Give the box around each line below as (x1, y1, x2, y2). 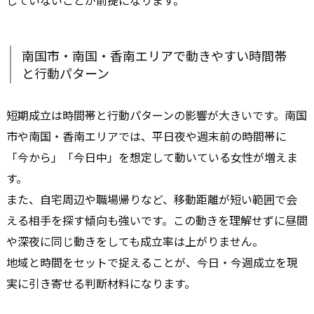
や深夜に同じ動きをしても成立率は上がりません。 (6, 233, 264, 250)
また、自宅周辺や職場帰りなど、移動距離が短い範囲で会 (6, 191, 297, 208)
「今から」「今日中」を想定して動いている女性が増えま (6, 149, 298, 166)
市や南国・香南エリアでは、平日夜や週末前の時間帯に (6, 128, 287, 145)
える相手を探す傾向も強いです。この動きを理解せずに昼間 (6, 212, 308, 229)
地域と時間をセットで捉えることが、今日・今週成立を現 (6, 254, 298, 271)
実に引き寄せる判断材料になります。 (6, 275, 196, 292)
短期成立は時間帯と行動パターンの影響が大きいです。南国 (6, 107, 307, 124)
